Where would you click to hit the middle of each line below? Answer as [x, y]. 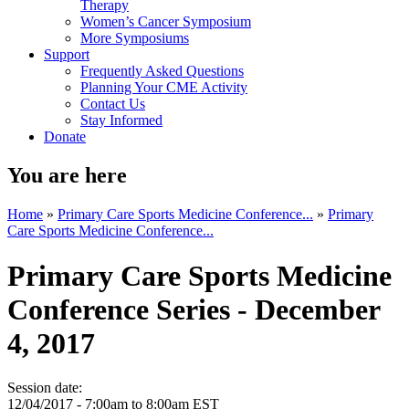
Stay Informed [121, 121]
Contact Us [113, 104]
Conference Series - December [194, 309]
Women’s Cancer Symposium [166, 22]
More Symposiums [135, 38]
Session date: [47, 388]
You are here [67, 176]
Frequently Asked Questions [162, 71]
